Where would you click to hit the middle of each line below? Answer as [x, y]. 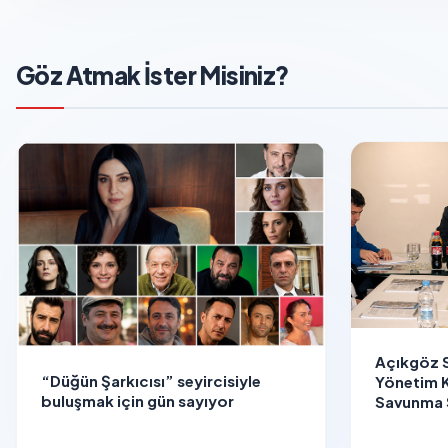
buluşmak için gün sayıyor [137, 401]
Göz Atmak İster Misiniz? [152, 75]
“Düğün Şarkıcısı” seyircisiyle [151, 381]
